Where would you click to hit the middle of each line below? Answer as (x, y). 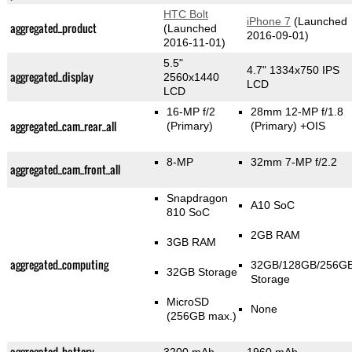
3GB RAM (191, 242)
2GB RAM (276, 235)
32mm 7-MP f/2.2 (294, 162)
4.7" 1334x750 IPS (293, 70)
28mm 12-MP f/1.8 (297, 112)
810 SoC (188, 213)
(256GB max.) (201, 316)
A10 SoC (273, 205)
